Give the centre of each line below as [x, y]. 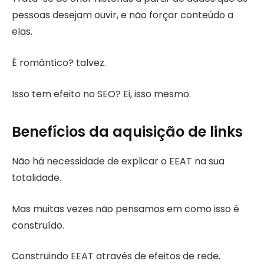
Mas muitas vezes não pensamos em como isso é [126, 209]
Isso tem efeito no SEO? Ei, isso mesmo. [101, 94]
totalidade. [37, 178]
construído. [38, 225]
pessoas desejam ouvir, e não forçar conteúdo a [123, 15]
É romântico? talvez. [59, 63]
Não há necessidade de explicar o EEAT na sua [118, 161]
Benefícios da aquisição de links [127, 132]
